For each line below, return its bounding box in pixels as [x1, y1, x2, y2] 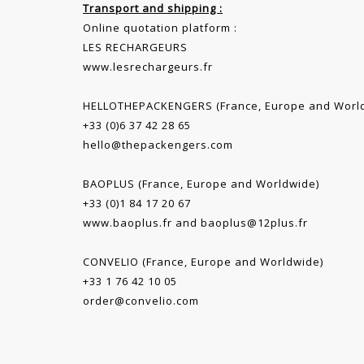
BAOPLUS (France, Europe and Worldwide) [83, 176, 319, 192]
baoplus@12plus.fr [201, 215, 308, 231]
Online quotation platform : [83, 20, 237, 36]
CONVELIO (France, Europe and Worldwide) [83, 254, 323, 270]
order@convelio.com [83, 293, 199, 309]
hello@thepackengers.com [83, 137, 233, 153]
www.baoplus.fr [83, 215, 172, 231]
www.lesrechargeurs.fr [83, 59, 213, 75]
